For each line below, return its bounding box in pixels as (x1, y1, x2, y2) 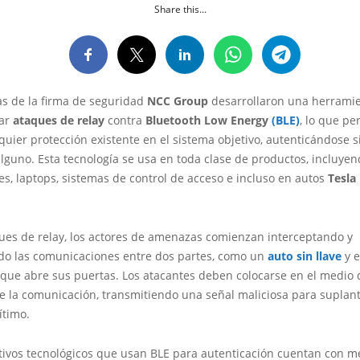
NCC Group (147, 93, 208, 108)
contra (104, 112, 145, 128)
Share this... (153, 2, 207, 16)
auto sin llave (268, 248, 342, 264)
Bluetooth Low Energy (145, 112, 272, 128)
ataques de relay (13, 112, 104, 128)
